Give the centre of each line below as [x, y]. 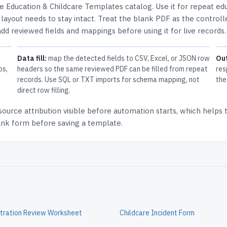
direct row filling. [44, 90]
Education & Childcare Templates [65, 6]
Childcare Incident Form [157, 213]
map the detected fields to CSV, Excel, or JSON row [128, 58]
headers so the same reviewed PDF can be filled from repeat [112, 69]
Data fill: [32, 58]
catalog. [139, 6]
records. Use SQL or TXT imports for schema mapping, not [108, 80]
